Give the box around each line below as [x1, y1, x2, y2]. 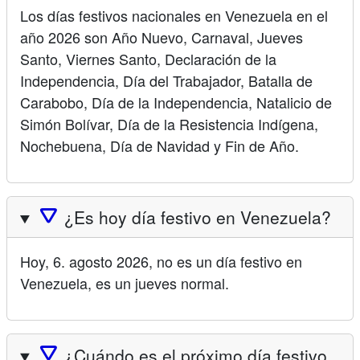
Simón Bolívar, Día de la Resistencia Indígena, [20, 112, 318, 134]
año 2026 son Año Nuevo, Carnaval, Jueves [20, 26, 303, 47]
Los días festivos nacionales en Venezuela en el [20, 4, 328, 26]
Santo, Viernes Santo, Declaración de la [20, 47, 276, 69]
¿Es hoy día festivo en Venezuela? [64, 205, 332, 230]
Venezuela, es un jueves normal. [20, 272, 229, 294]
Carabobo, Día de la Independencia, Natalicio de [20, 91, 332, 112]
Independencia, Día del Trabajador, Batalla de [20, 69, 313, 91]
